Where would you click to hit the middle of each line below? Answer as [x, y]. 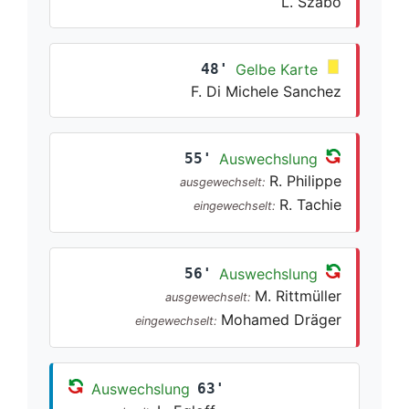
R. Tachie [310, 204]
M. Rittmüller [298, 295]
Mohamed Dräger [281, 319]
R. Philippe [305, 180]
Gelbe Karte [277, 69]
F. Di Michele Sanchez [266, 91]
